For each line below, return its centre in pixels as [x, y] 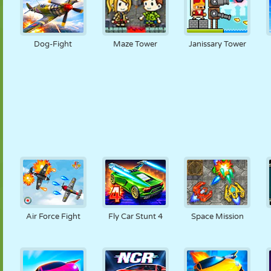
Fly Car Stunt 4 [135, 217]
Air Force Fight [53, 217]
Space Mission [217, 217]
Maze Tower [135, 44]
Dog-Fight [53, 44]
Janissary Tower [217, 44]
